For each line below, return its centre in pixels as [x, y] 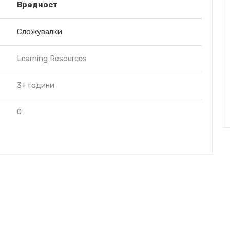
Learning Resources [52, 59]
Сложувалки [40, 32]
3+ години [36, 85]
